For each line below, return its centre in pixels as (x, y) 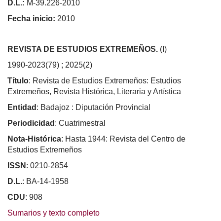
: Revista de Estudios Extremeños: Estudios (105, 80)
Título (18, 80)
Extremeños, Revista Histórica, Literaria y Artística (94, 91)
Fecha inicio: (31, 18)
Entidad (22, 107)
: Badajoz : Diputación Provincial (93, 107)
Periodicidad (31, 123)
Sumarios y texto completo (54, 213)
